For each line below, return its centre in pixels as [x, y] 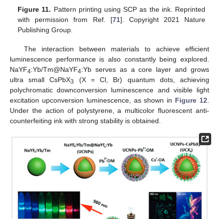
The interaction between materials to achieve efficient [116, 49]
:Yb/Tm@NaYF [54, 69]
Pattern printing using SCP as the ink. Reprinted [128, 10]
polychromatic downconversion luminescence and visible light [109, 90]
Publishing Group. [45, 30]
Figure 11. [34, 10]
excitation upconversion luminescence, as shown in [93, 100]
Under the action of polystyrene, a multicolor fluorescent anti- [109, 110]
